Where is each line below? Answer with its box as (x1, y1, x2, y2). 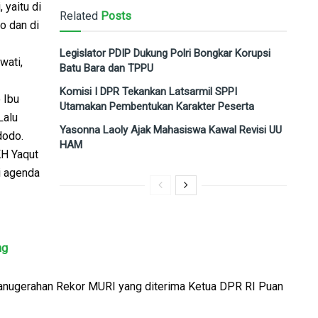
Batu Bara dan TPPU (60, 61, 153, 75)
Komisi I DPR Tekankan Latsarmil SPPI (60, 84, 237, 98)
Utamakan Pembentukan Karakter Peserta (60, 99, 254, 113)
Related (60, 9, 98, 23)
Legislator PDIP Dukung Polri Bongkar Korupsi (60, 46, 270, 60)
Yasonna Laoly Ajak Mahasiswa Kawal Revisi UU (60, 123, 282, 136)
